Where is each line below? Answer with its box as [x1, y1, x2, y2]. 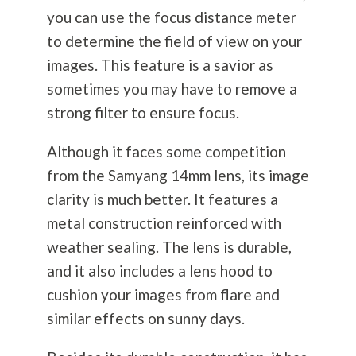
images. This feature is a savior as [46, 56, 273, 75]
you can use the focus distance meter [46, 8, 296, 27]
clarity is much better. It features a [46, 190, 278, 209]
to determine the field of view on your [46, 32, 302, 51]
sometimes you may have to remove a [46, 79, 297, 99]
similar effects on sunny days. [46, 309, 245, 328]
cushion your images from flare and [46, 285, 280, 304]
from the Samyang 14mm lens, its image [46, 166, 309, 185]
